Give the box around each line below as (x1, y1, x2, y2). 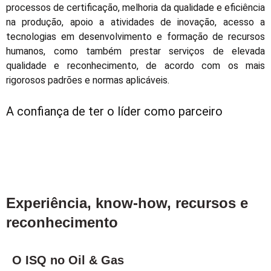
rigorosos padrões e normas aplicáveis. (6, 74, 169, 86)
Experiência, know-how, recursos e (6, 195, 248, 212)
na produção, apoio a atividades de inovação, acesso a (6, 16, 265, 28)
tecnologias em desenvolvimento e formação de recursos (6, 30, 265, 42)
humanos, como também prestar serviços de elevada (6, 45, 265, 57)
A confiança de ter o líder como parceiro (6, 103, 223, 119)
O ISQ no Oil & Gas (12, 253, 124, 267)
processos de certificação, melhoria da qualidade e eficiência (6, 1, 265, 13)
